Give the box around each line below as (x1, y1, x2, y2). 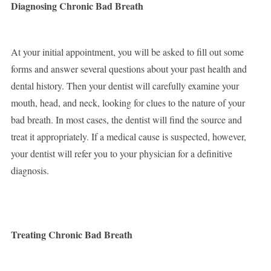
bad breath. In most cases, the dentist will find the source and (10, 113, 242, 126)
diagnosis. (10, 164, 49, 177)
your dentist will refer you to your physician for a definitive (10, 147, 232, 160)
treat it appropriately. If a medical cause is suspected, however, (10, 130, 246, 143)
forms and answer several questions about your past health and (10, 62, 247, 76)
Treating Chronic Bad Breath (10, 227, 132, 242)
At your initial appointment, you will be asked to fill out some (10, 45, 244, 59)
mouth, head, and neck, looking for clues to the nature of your (10, 96, 245, 109)
